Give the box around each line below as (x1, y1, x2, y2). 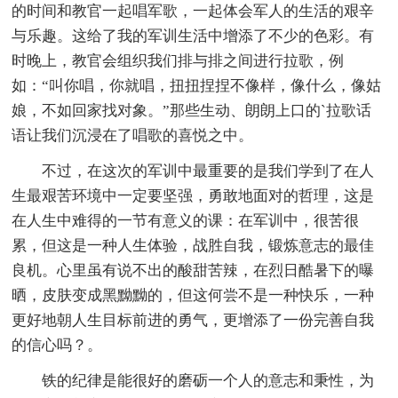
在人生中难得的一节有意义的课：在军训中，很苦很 (12, 211, 360, 229)
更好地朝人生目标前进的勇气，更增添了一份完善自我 (12, 311, 375, 329)
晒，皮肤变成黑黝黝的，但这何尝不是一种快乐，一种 (12, 286, 375, 304)
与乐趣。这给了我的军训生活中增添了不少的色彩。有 (12, 27, 375, 44)
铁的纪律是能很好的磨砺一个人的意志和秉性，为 (42, 371, 375, 389)
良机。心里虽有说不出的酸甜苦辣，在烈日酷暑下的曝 (12, 261, 375, 279)
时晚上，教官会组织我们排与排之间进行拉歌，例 (12, 52, 345, 69)
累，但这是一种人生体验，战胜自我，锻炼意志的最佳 (12, 236, 375, 254)
